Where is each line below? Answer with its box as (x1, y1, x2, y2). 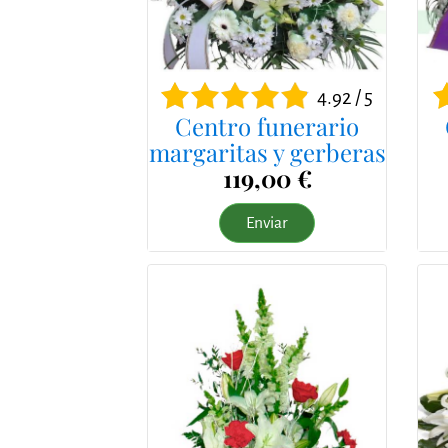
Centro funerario (175, 109, 359, 142)
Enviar (246, 213, 288, 232)
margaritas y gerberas (148, 135, 386, 168)
